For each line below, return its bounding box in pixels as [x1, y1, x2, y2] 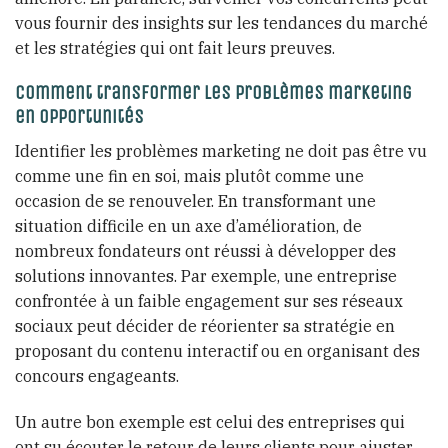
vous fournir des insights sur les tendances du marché [15, 12, 428, 33]
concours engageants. [15, 365, 179, 386]
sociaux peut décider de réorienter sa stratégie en [15, 315, 395, 336]
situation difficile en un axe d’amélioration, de [15, 215, 362, 236]
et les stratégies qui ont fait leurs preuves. [15, 37, 335, 58]
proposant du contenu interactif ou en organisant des [15, 340, 420, 361]
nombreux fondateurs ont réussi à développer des [15, 240, 396, 261]
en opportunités [15, 105, 144, 129]
